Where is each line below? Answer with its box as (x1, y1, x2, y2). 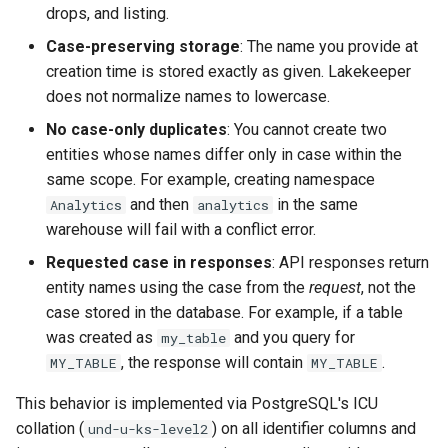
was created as (46, 328, 157, 348)
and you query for (230, 328, 355, 348)
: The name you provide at (240, 37, 418, 57)
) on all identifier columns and (212, 419, 416, 439)
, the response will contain (121, 353, 307, 373)
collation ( (16, 419, 84, 439)
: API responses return (272, 253, 429, 273)
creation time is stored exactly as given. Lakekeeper (46, 62, 411, 82)
